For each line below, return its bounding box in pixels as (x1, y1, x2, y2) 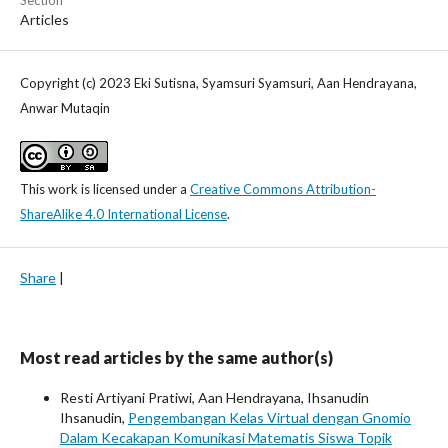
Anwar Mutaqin (20, 100, 110, 117)
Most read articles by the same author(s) (20, 348, 333, 368)
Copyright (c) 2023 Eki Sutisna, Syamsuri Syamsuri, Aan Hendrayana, (20, 75, 417, 92)
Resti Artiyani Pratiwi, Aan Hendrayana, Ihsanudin (60, 389, 369, 407)
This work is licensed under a (20, 181, 190, 198)
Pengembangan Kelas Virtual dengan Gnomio (128, 409, 411, 427)
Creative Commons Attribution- (190, 181, 376, 198)
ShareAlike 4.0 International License (20, 206, 227, 223)
